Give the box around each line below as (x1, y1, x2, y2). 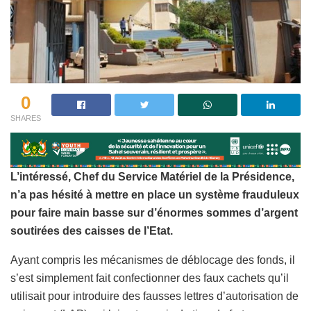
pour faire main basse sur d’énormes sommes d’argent (10, 207, 298, 219)
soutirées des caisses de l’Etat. (10, 225, 173, 237)
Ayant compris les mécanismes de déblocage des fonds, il (10, 254, 295, 267)
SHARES (10, 113, 41, 122)
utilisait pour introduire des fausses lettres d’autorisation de (10, 290, 299, 303)
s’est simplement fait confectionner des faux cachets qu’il (10, 272, 289, 285)
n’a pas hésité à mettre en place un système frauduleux (10, 189, 299, 201)
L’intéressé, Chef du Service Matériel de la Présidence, (10, 171, 294, 183)
